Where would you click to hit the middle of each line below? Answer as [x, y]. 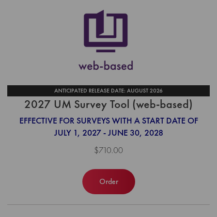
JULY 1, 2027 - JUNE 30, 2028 [108, 132]
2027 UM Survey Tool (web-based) [108, 104]
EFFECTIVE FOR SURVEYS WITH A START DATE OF [108, 120]
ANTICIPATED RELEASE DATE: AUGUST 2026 [108, 90]
